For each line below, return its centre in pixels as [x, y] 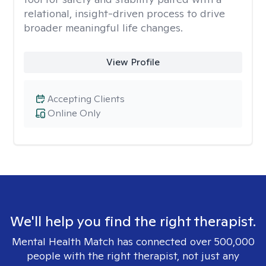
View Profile [133, 62]
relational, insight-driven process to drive [124, 13]
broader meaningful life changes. [103, 28]
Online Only [74, 113]
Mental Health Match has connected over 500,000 [133, 241]
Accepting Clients [86, 99]
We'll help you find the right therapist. [133, 221]
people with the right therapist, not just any [133, 256]
